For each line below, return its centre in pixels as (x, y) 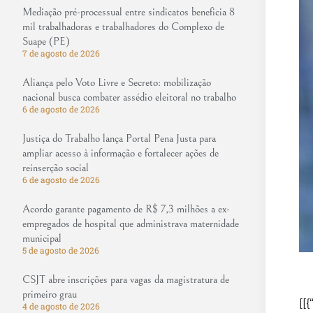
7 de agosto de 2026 (61, 53)
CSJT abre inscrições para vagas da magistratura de (126, 280)
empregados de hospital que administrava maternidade (131, 224)
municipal (42, 239)
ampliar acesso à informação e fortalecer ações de (121, 153)
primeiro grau (50, 294)
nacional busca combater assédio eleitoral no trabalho (129, 97)
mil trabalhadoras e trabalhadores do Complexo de (123, 27)
